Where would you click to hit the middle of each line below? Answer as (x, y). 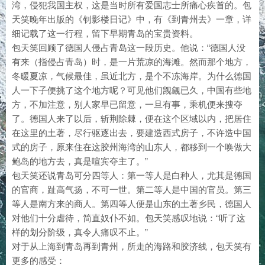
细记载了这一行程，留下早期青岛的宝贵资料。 (105, 33)
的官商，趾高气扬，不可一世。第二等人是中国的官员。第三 (132, 190)
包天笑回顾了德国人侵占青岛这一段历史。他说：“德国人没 (129, 48)
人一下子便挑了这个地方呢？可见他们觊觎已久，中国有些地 (132, 90)
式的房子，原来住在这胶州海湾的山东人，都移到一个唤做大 (132, 147)
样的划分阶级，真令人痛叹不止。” (80, 232)
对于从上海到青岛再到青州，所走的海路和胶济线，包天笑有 (132, 246)
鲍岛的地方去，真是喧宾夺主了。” (80, 161)
